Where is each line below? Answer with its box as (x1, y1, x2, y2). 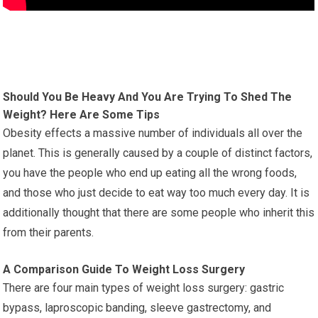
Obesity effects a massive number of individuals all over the (3, 126, 303, 140)
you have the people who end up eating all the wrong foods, (3, 165, 297, 180)
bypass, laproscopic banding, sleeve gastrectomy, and (3, 300, 272, 314)
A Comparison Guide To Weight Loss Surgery (3, 262, 246, 276)
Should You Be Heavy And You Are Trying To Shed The (3, 89, 292, 104)
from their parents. (3, 225, 94, 239)
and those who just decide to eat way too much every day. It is (3, 185, 310, 199)
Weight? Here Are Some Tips (3, 107, 160, 121)
